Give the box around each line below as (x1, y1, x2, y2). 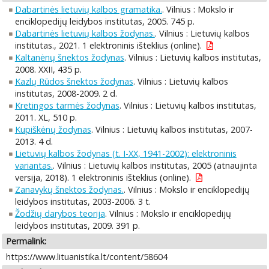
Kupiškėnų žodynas (14, 124, 91, 136)
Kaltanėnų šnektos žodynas (14, 52, 124, 64)
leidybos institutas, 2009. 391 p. (14, 220, 140, 232)
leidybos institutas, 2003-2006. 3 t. (14, 196, 151, 208)
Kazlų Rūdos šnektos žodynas (14, 76, 133, 88)
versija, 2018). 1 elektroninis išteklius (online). (14, 172, 191, 184)
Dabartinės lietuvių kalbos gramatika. (14, 4, 162, 16)
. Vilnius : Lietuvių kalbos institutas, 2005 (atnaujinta (52, 160, 257, 172)
